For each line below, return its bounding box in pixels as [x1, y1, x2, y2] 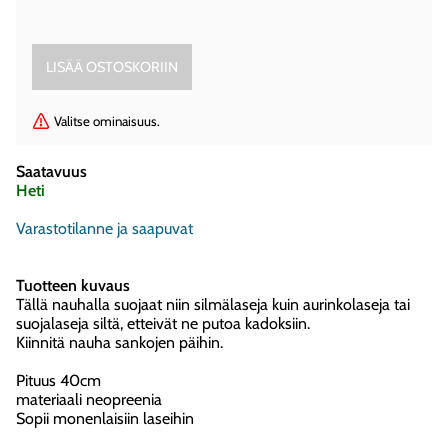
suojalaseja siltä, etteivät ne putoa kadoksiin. [16, 313, 310, 333]
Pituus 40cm [16, 370, 101, 390]
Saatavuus [16, 161, 87, 181]
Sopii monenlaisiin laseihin [16, 408, 194, 428]
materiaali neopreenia [16, 389, 162, 409]
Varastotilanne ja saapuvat [16, 218, 193, 238]
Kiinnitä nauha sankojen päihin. [16, 332, 223, 352]
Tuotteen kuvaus [16, 275, 130, 295]
